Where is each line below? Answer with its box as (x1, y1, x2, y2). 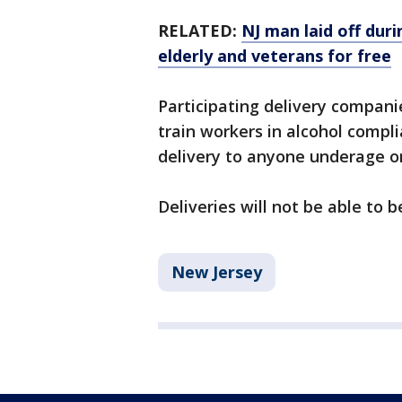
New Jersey (171, 261, 262, 283)
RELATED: (158, 20, 241, 41)
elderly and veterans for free (158, 45, 391, 66)
